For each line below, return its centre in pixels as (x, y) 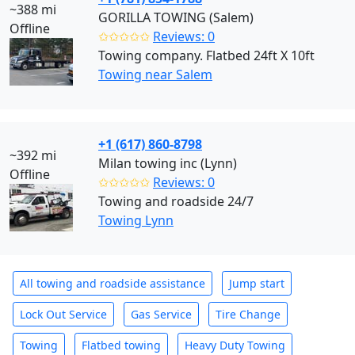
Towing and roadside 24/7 (176, 201)
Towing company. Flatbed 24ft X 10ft (206, 55)
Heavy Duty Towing (235, 345)
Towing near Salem (155, 74)
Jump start (257, 283)
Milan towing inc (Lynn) (168, 163)
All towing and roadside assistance (113, 283)
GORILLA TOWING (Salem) (176, 17)
